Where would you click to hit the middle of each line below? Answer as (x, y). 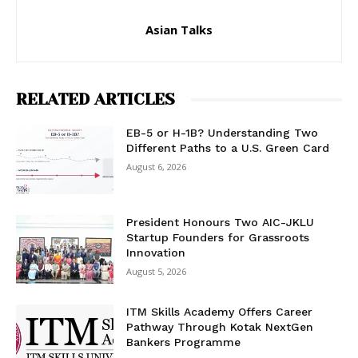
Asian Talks (179, 30)
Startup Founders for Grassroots (218, 238)
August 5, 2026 (157, 272)
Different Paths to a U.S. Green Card (228, 148)
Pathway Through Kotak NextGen (220, 326)
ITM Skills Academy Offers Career (220, 311)
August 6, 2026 (157, 167)
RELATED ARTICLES (95, 100)
